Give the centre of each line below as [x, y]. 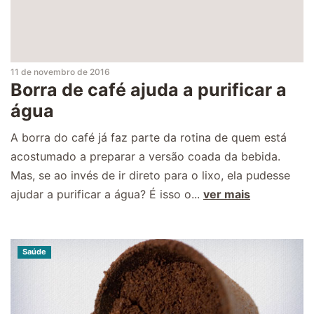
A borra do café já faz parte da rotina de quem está [149, 137]
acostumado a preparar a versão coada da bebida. [145, 156]
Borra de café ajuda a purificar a [149, 89]
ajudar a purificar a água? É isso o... [107, 194]
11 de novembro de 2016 [60, 71]
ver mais [227, 194]
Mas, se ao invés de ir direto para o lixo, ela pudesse [150, 175]
